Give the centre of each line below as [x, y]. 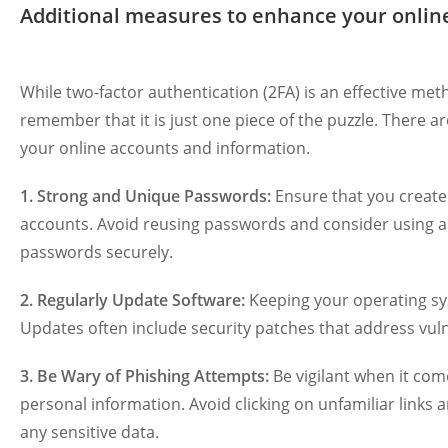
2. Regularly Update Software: [132, 299]
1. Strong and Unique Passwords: [145, 195]
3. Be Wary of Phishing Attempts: [144, 375]
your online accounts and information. [165, 147]
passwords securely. [96, 251]
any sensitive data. [89, 431]
